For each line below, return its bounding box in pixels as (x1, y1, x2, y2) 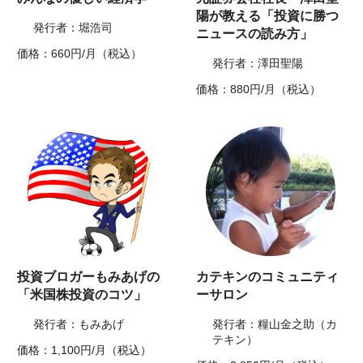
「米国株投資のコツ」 (17, 288, 147, 302)
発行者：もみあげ (33, 318, 125, 331)
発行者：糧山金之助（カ (212, 318, 337, 331)
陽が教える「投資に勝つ (196, 9, 339, 23)
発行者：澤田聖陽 (212, 57, 303, 70)
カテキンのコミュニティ (196, 270, 339, 284)
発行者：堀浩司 (33, 21, 113, 35)
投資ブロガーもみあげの (17, 270, 160, 284)
